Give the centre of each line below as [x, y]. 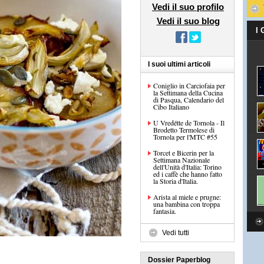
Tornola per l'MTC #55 [185, 137]
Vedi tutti [176, 233]
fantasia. [165, 211]
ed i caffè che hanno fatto [188, 174]
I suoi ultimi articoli [179, 64]
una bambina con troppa [187, 204]
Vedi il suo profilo [188, 7]
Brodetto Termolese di [184, 130]
